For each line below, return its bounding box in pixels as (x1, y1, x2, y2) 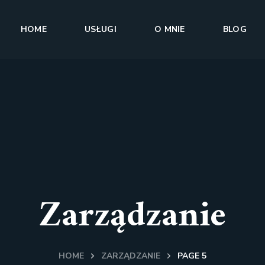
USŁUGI (84, 24, 117, 35)
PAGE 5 (177, 250, 206, 261)
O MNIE (154, 24, 185, 35)
